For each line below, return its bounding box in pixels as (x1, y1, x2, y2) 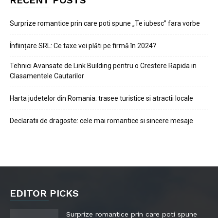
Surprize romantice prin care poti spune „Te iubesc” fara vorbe (10, 19, 200, 27)
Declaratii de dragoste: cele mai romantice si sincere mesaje (10, 117, 193, 125)
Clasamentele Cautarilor (10, 72, 84, 80)
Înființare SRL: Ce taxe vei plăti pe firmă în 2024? (10, 42, 156, 50)
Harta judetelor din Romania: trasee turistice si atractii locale (10, 94, 193, 102)
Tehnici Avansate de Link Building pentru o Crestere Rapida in (10, 62, 197, 70)
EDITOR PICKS (10, 187, 79, 199)
